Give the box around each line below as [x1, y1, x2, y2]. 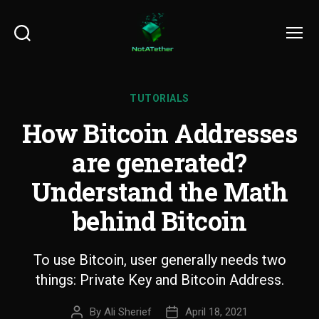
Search [21, 43, 46, 51]
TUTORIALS [130, 93, 189, 104]
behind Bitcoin [72, 204, 247, 238]
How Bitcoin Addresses [21, 116, 298, 150]
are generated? [72, 145, 247, 179]
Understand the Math [31, 174, 288, 209]
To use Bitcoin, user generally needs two [33, 251, 286, 268]
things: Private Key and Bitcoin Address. [35, 271, 284, 288]
